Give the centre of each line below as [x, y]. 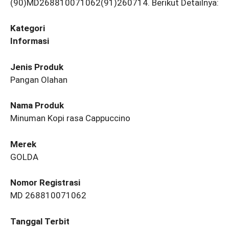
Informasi [30, 41]
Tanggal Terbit [40, 221]
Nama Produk [37, 106]
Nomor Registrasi [45, 183]
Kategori [28, 28]
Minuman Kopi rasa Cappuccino [70, 118]
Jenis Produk [37, 67]
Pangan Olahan [39, 79]
